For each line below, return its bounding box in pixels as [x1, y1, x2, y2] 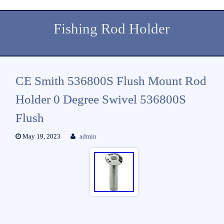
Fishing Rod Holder [53, 20, 170, 37]
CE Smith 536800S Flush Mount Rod [15, 73, 206, 87]
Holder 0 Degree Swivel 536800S [15, 92, 186, 106]
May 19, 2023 [20, 132, 60, 140]
